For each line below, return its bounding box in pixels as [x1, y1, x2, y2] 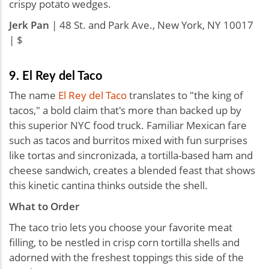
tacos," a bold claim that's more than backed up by [9, 103, 241, 117]
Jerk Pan [9, 17, 49, 32]
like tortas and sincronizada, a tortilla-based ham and [9, 148, 253, 162]
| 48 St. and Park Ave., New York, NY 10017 [49, 17, 253, 32]
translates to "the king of [127, 88, 243, 102]
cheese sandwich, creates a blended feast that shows [9, 163, 255, 177]
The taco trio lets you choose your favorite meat [9, 220, 232, 234]
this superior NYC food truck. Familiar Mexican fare [9, 118, 247, 132]
